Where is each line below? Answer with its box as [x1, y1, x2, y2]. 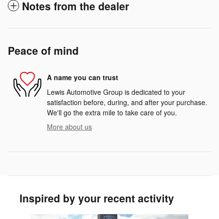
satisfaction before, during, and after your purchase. [47, 97, 207, 107]
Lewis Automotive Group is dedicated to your [47, 87, 185, 97]
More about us [47, 121, 92, 131]
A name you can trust [47, 72, 118, 83]
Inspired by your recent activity [20, 190, 174, 205]
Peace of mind [8, 43, 79, 58]
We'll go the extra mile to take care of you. [47, 107, 177, 117]
